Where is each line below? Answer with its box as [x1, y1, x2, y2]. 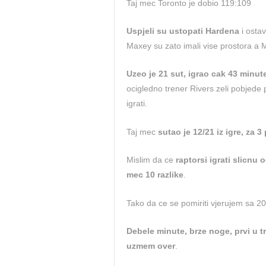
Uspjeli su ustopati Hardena [126, 26, 239, 36]
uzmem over [126, 240, 175, 251]
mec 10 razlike [126, 170, 183, 180]
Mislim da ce [126, 155, 176, 165]
